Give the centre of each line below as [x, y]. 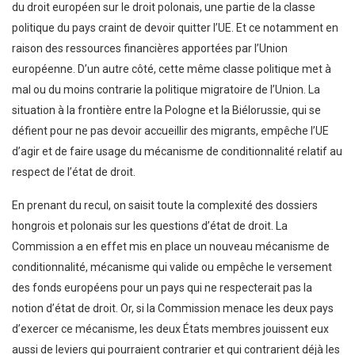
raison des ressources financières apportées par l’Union [150, 48]
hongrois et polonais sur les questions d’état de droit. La [150, 225]
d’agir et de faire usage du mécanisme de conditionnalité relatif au [177, 151]
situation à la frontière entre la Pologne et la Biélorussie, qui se [166, 110]
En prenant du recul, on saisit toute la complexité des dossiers [165, 205]
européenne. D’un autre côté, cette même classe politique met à [172, 69]
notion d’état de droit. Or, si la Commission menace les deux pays [173, 308]
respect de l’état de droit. [75, 172]
